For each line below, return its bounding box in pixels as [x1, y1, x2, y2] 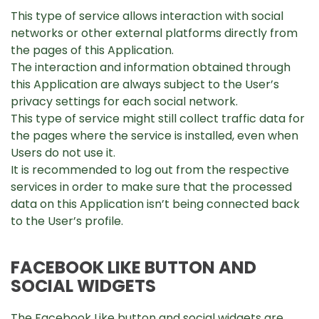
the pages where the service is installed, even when [11, 127, 298, 144]
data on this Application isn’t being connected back [11, 196, 300, 212]
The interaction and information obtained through [11, 59, 291, 75]
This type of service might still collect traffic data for [11, 110, 305, 127]
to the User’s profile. [11, 213, 123, 229]
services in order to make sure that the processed [11, 179, 292, 195]
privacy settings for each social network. [11, 93, 238, 110]
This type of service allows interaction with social [11, 8, 283, 24]
